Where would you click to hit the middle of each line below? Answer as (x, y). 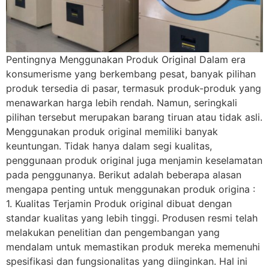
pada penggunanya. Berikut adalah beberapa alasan (124, 175)
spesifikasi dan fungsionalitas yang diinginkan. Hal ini (127, 261)
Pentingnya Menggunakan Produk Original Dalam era (126, 60)
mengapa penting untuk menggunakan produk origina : (131, 189)
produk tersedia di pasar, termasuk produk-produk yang (134, 89)
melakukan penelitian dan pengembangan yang (113, 233)
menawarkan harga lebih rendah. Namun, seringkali (122, 103)
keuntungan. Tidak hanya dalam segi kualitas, (109, 146)
